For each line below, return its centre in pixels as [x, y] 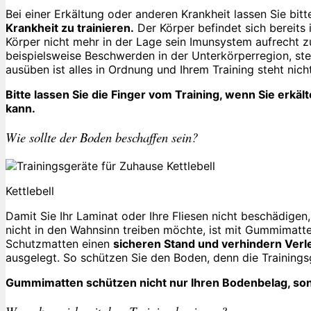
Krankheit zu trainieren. [70, 28]
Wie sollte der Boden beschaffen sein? [102, 137]
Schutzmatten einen [59, 243]
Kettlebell [30, 191]
